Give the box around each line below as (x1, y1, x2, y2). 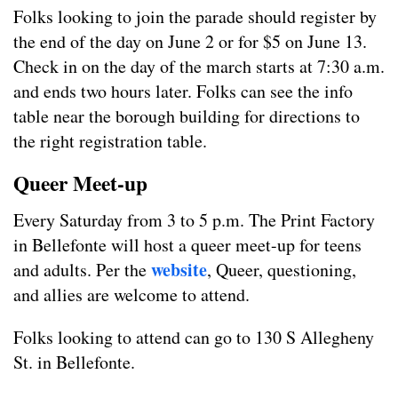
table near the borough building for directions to (13, 104, 360, 129)
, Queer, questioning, (207, 258, 356, 283)
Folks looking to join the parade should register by (13, 4, 377, 29)
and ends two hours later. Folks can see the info (13, 79, 353, 104)
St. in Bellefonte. (13, 350, 135, 375)
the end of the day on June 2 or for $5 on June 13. (13, 29, 367, 54)
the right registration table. (13, 129, 207, 154)
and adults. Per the (13, 258, 151, 283)
